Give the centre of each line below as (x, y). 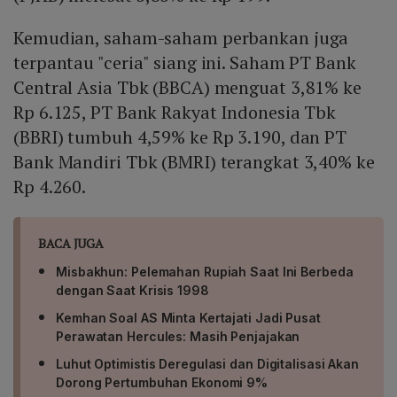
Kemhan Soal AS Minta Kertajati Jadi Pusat (188, 318)
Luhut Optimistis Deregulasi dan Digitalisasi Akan (208, 364)
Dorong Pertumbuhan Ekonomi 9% (162, 383)
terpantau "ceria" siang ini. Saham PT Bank (185, 63)
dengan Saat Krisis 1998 (132, 291)
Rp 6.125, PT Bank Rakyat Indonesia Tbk (175, 113)
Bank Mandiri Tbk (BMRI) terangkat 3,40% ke (194, 162)
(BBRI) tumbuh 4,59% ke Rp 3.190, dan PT (180, 137)
